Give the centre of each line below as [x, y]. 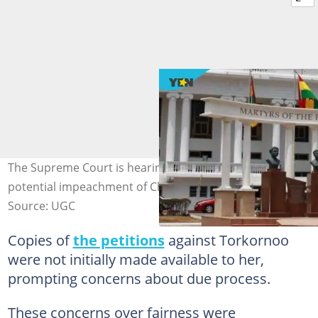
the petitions [119, 240]
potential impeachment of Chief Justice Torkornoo [141, 187]
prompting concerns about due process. [139, 278]
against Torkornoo [226, 240]
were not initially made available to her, [136, 259]
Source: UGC [41, 206]
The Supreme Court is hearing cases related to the [142, 168]
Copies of [40, 240]
